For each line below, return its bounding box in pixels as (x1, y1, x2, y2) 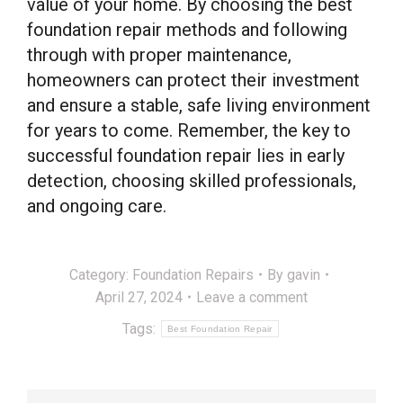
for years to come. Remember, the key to (27, 119, 351, 141)
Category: (69, 265, 132, 283)
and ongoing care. (27, 194, 166, 217)
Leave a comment (196, 288, 308, 306)
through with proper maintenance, (27, 43, 291, 66)
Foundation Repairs (132, 265, 254, 283)
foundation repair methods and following (27, 18, 347, 40)
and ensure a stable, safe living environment (27, 94, 371, 116)
